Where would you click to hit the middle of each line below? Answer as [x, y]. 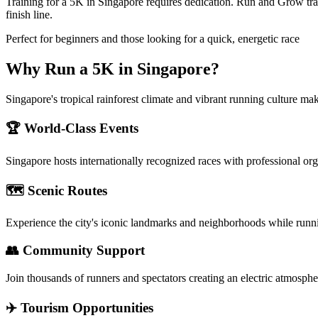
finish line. [29, 14]
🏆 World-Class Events [72, 128]
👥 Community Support [75, 251]
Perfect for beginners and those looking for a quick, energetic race [153, 38]
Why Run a [49, 68]
